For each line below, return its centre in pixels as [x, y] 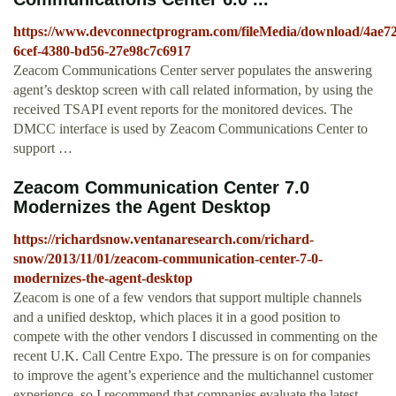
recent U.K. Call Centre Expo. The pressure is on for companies [192, 356]
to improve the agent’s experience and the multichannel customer [193, 376]
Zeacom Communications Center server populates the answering [193, 71]
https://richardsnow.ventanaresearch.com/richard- [164, 240]
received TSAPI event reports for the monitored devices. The [183, 110]
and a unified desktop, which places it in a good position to [177, 317]
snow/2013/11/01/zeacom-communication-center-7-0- [168, 259]
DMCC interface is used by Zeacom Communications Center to [190, 129]
